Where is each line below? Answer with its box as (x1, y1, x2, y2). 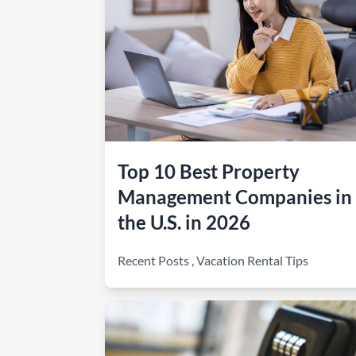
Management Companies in (118, 185, 352, 208)
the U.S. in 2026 (118, 211, 250, 234)
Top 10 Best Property (118, 160, 300, 183)
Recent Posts (118, 253, 189, 268)
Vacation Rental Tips (196, 253, 308, 268)
